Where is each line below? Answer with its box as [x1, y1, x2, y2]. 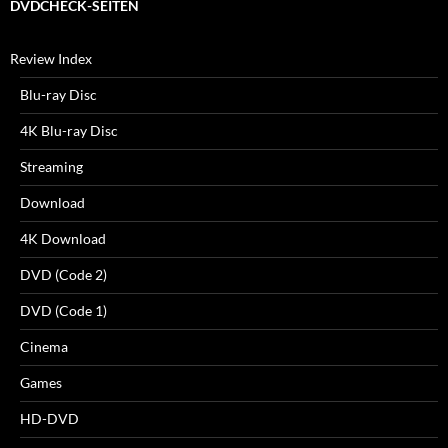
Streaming [20, 157, 83, 175]
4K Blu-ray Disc [20, 121, 118, 139]
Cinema [20, 337, 68, 355]
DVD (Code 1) [20, 301, 107, 319]
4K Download [20, 229, 106, 247]
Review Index [10, 49, 92, 67]
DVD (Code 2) [20, 265, 107, 283]
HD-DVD [20, 409, 79, 427]
